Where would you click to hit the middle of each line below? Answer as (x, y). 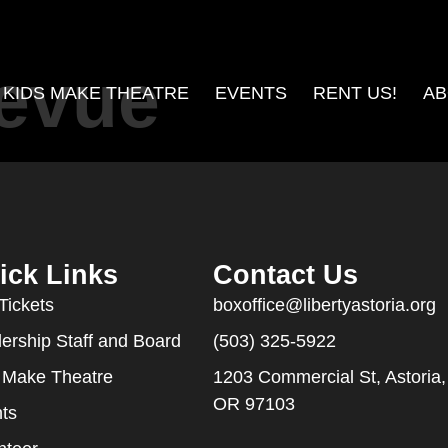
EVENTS (250, 93)
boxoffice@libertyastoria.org (324, 304)
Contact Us (285, 274)
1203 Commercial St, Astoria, (329, 376)
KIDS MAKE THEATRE (95, 93)
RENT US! (354, 93)
